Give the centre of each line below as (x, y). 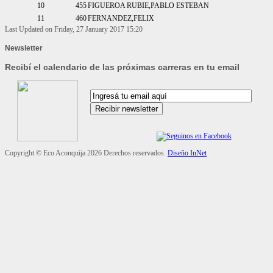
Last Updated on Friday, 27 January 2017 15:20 (74, 30)
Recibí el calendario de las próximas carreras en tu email (122, 67)
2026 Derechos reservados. (126, 153)
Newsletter (24, 48)
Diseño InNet (187, 153)
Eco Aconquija (64, 153)
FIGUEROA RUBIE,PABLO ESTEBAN (148, 6)
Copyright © (24, 153)
